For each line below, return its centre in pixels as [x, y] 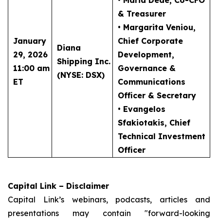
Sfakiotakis [141, 123]
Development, [146, 54]
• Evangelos [142, 109]
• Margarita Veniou [155, 27]
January [30, 41]
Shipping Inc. [84, 61]
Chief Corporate [150, 41]
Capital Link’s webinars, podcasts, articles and [109, 200]
